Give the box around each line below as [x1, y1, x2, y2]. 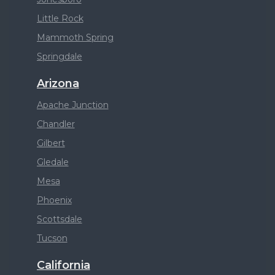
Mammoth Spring [36, 32, 114, 43]
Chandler [36, 118, 75, 130]
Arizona [36, 77, 79, 90]
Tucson [36, 233, 68, 244]
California [36, 258, 90, 272]
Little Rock [36, 13, 83, 24]
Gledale [36, 157, 69, 168]
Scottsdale [36, 214, 82, 225]
